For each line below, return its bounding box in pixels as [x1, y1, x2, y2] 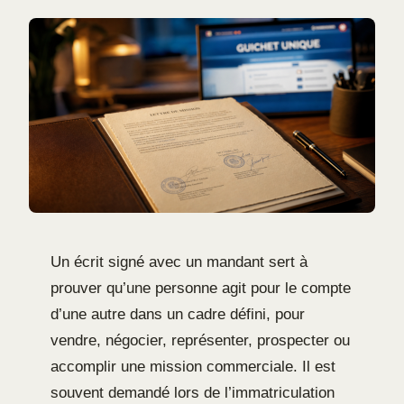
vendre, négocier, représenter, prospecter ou [50, 331, 350, 349]
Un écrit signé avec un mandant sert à [50, 252, 308, 271]
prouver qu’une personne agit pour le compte [50, 279, 351, 297]
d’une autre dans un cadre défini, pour [50, 305, 305, 323]
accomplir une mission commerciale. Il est [50, 357, 335, 375]
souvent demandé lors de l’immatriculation [50, 383, 335, 401]
